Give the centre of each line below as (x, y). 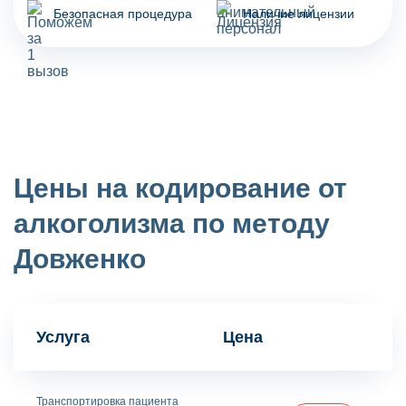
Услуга (63, 337)
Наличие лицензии (298, 14)
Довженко (80, 258)
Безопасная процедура (123, 14)
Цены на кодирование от (180, 188)
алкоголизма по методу (172, 223)
